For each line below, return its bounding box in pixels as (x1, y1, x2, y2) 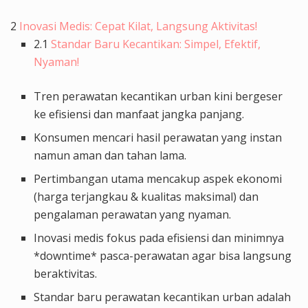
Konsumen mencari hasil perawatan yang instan (34, 129, 283, 145)
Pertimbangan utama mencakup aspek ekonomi (34, 170, 283, 186)
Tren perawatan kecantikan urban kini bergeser (34, 88, 283, 104)
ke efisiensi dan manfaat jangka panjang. (34, 106, 245, 122)
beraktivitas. (34, 265, 98, 281)
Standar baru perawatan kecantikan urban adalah (34, 289, 291, 305)
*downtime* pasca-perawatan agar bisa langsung (34, 247, 292, 263)
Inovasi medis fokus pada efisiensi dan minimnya (34, 230, 285, 245)
